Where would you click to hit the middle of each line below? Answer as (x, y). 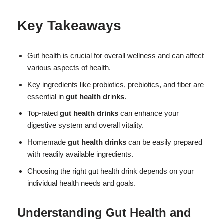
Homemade (48, 142)
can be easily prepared (164, 142)
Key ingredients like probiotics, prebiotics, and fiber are (115, 84)
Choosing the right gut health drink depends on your (111, 171)
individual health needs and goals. (82, 183)
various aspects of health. (69, 67)
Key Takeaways (69, 25)
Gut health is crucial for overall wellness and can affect (115, 55)
